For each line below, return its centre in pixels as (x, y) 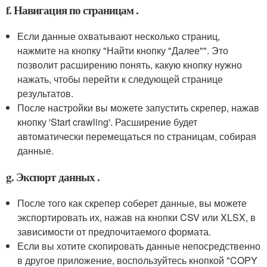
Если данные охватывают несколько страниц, (119, 36)
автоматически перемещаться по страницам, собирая (137, 136)
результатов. (46, 94)
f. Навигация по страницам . (72, 10)
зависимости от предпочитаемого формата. (114, 232)
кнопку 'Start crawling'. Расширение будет (108, 122)
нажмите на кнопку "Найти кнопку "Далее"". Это (123, 51)
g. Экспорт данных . (53, 177)
